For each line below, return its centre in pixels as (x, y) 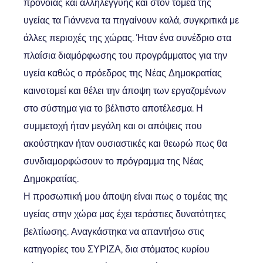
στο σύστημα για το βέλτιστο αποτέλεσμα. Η (113, 108)
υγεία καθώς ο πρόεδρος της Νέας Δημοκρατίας (123, 73)
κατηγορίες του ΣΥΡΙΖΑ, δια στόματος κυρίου (117, 249)
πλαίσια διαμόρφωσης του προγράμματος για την (125, 55)
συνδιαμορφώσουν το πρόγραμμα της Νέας (114, 161)
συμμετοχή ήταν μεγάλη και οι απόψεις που (113, 126)
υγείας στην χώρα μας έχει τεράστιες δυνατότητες (125, 214)
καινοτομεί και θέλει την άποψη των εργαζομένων (125, 91)
